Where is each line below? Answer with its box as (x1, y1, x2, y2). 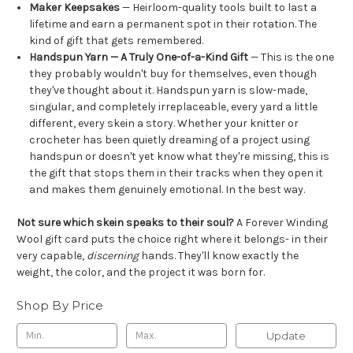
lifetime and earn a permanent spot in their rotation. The (29, 17, 318, 31)
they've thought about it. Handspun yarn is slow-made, (29, 84, 308, 97)
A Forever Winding (234, 216, 328, 229)
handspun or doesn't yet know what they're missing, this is (29, 150, 330, 163)
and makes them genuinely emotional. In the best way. (29, 183, 306, 196)
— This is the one (248, 50, 335, 64)
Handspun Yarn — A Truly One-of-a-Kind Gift (29, 50, 249, 64)
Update (266, 329, 306, 342)
